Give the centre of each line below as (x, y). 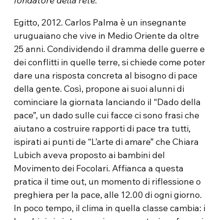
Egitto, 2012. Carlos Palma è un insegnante (100, 23)
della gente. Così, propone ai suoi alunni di (99, 89)
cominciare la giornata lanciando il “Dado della (108, 102)
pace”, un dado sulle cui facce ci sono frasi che (107, 115)
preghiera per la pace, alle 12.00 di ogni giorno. (108, 195)
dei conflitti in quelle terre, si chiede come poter (110, 62)
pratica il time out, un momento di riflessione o (108, 182)
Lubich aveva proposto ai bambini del (90, 155)
